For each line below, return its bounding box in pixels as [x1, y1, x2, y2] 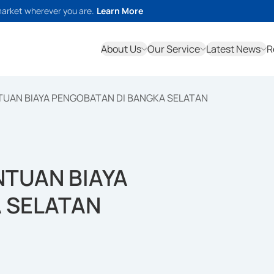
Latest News [206, 42, 261, 56]
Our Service [147, 42, 200, 56]
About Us [101, 42, 141, 56]
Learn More [97, 5, 143, 17]
